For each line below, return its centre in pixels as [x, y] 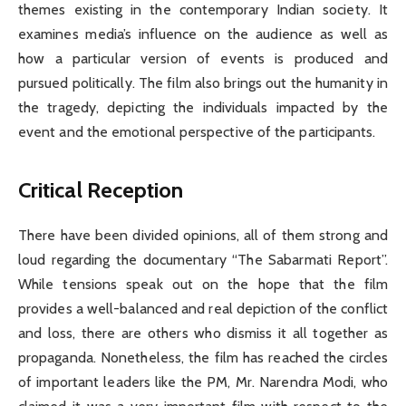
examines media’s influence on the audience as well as [203, 34]
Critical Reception [101, 189]
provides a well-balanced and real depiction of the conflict [203, 308]
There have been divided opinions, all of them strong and [203, 235]
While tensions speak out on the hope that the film [203, 284]
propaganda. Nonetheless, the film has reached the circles [203, 357]
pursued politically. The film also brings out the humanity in [203, 83]
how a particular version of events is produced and [203, 59]
